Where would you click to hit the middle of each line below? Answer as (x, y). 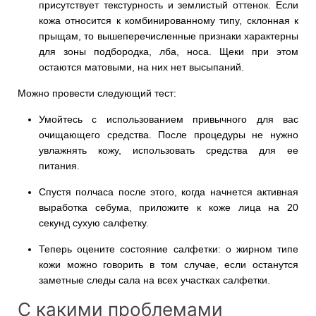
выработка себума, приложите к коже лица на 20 (169, 207)
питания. (59, 165)
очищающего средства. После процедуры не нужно (169, 134)
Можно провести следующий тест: (97, 93)
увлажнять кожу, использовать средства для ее (169, 150)
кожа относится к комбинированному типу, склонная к (169, 20)
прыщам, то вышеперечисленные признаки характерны (169, 36)
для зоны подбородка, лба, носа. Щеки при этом (169, 51)
